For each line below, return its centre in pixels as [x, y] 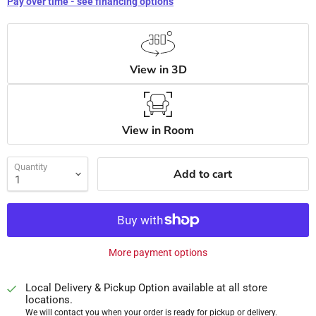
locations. [49, 300]
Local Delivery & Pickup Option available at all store [146, 288]
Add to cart [203, 174]
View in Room [158, 131]
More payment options [158, 253]
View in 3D [158, 70]
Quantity [31, 167]
